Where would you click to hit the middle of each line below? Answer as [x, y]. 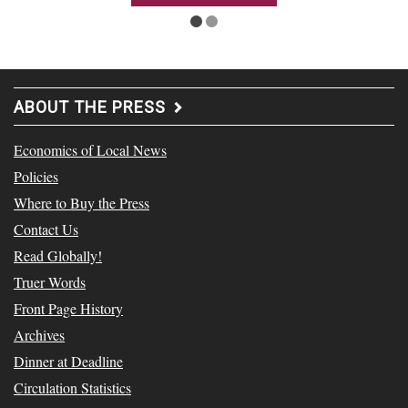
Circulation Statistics [72, 388]
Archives [39, 335]
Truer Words [50, 282]
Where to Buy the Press [82, 203]
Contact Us [46, 229]
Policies [36, 176]
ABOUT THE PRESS [90, 107]
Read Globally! [58, 255]
